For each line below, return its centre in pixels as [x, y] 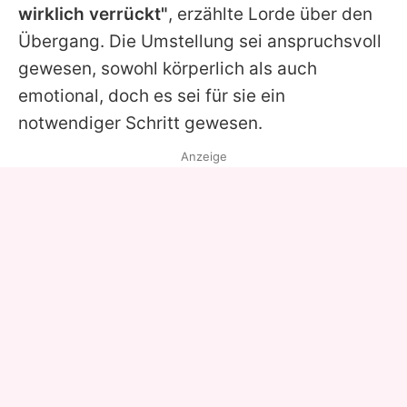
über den [334, 14]
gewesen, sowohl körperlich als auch [168, 68]
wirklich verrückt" [93, 14]
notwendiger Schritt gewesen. [140, 123]
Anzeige [203, 156]
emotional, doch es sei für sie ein [152, 95]
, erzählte [208, 14]
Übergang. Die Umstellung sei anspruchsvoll [200, 41]
